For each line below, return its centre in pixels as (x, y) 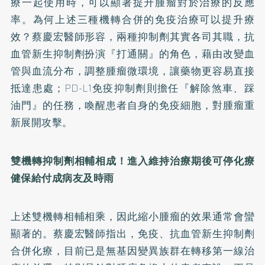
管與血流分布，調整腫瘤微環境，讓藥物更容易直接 (132, 71)
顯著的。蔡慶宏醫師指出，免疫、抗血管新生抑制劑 (132, 233)
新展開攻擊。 (41, 122)
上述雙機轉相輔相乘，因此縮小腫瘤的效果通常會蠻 (132, 216)
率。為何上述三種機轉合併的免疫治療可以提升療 (132, 19)
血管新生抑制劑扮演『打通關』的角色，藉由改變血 (132, 54)
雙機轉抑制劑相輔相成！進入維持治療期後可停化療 (132, 161)
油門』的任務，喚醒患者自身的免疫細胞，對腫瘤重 (132, 105)
